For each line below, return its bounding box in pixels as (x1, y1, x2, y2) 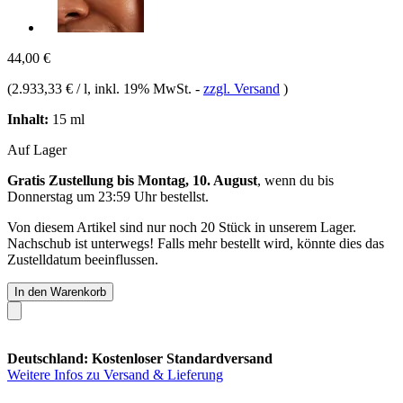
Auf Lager (7, 141, 67, 157)
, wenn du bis (257, 172, 334, 188)
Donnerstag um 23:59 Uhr (7, 188, 157, 204)
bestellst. (157, 188, 209, 204)
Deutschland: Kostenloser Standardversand (7, 350, 273, 366)
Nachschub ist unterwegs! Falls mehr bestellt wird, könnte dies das (7, 235, 384, 251)
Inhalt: (7, 111, 49, 127)
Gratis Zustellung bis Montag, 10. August (7, 172, 257, 188)
